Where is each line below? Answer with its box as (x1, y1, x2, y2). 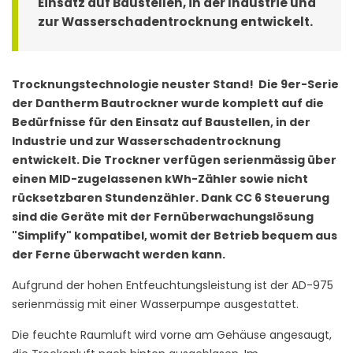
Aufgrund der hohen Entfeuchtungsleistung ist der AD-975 (12, 277, 333, 294)
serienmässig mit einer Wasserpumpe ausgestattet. (12, 296, 299, 313)
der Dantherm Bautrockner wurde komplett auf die (12, 95, 324, 112)
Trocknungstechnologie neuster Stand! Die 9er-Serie (12, 76, 339, 93)
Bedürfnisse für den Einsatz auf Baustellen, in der (12, 114, 310, 131)
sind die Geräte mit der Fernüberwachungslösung (12, 209, 314, 225)
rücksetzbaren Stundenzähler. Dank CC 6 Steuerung (12, 190, 329, 206)
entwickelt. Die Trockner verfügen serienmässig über (12, 152, 336, 169)
